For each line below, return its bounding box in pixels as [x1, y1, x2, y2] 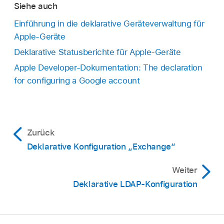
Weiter [171, 164, 197, 175]
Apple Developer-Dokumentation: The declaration [14, 62, 202, 72]
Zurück [26, 127, 55, 137]
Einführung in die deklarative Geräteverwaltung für [14, 18, 204, 28]
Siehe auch [14, 1, 57, 11]
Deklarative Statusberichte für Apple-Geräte [14, 46, 181, 57]
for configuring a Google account [14, 75, 140, 85]
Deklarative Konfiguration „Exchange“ [26, 141, 175, 151]
